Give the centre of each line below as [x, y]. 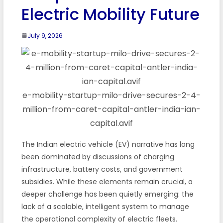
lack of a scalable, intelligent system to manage [105, 206]
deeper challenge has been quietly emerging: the [107, 194]
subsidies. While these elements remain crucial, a [107, 181]
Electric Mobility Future [110, 14]
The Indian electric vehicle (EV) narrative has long [108, 144]
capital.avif [111, 123]
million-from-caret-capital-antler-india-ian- [111, 109]
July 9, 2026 [45, 35]
